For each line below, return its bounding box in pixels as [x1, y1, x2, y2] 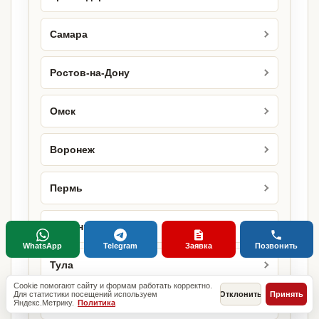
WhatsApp [23, 241, 63, 250]
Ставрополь [50, 298, 112, 309]
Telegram [103, 241, 138, 250]
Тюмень [50, 221, 90, 232]
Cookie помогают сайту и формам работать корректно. [14, 281, 212, 290]
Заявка [184, 241, 212, 250]
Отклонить [219, 290, 262, 298]
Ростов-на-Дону [50, 67, 130, 78]
